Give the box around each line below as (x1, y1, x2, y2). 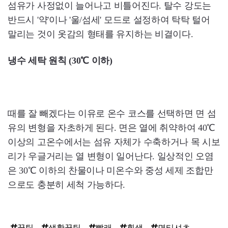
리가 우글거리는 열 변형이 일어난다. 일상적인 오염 (8, 151, 214, 162)
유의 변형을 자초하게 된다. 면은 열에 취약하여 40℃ (8, 123, 216, 133)
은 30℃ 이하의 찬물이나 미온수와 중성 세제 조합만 (8, 165, 213, 176)
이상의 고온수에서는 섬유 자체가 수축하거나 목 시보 (8, 137, 220, 148)
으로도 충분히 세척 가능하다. (8, 180, 126, 190)
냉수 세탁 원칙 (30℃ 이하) (8, 55, 112, 66)
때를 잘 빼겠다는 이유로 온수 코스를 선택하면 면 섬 (8, 108, 216, 119)
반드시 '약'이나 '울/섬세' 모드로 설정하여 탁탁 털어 (8, 15, 210, 25)
